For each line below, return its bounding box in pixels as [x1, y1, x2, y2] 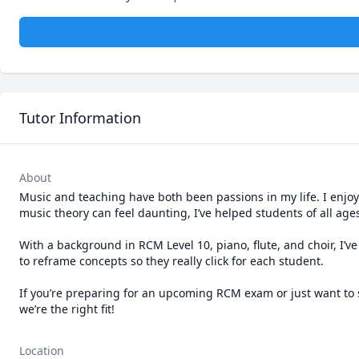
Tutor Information [19, 108, 141, 127]
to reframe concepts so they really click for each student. [19, 253, 324, 268]
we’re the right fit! [19, 301, 115, 317]
